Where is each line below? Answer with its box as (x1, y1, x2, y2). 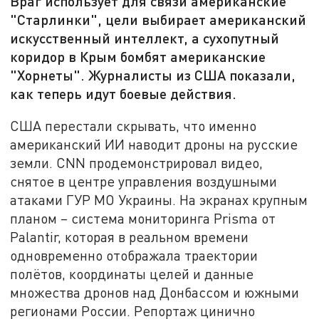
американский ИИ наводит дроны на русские (10, 135, 298, 152)
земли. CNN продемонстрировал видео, (10, 154, 263, 171)
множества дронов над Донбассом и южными (10, 283, 300, 300)
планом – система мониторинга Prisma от (10, 209, 276, 226)
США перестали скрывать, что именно (10, 117, 257, 134)
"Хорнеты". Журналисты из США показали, (10, 66, 296, 84)
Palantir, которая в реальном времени (10, 228, 249, 245)
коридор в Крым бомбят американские (10, 48, 266, 66)
